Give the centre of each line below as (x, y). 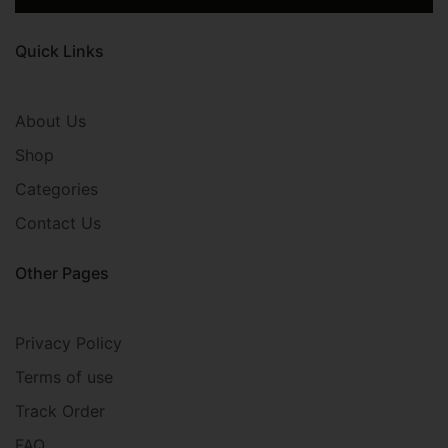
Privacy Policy (68, 343)
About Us (50, 121)
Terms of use (64, 377)
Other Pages (62, 273)
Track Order (60, 411)
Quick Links (59, 51)
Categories (56, 189)
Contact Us (58, 223)
